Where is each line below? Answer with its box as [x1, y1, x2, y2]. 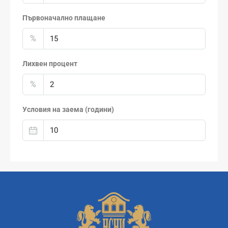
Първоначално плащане [22, 13, 105, 22]
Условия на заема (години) [22, 105, 114, 113]
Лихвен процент [22, 59, 77, 68]
